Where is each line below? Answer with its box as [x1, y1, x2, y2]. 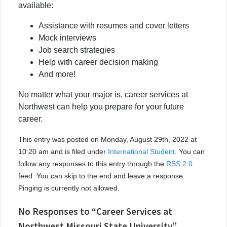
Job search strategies [39, 45, 115, 54]
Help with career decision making [39, 57, 158, 66]
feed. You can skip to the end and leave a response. [18, 171, 185, 180]
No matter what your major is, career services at [18, 90, 188, 99]
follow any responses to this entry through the [18, 159, 166, 168]
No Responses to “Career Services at [18, 205, 172, 217]
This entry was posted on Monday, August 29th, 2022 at [18, 135, 197, 143]
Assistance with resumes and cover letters [39, 21, 189, 30]
